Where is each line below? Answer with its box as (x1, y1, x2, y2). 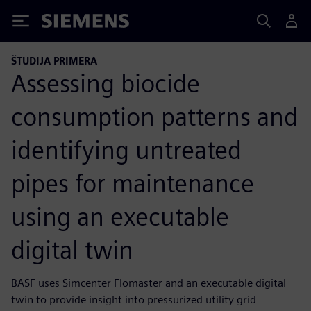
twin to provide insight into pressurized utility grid (11, 292, 256, 306)
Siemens (42, 16, 87, 31)
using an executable (11, 201, 229, 232)
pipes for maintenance (11, 167, 254, 199)
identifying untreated (11, 134, 242, 165)
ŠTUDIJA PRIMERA (11, 55, 97, 67)
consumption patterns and (11, 101, 298, 132)
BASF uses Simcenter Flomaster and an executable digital (11, 276, 286, 289)
